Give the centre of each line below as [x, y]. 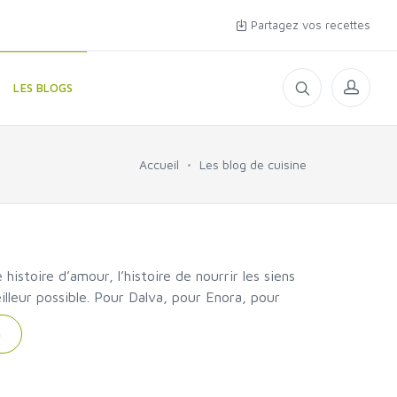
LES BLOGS [43, 88]
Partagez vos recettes [309, 25]
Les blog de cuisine [253, 164]
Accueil [159, 164]
